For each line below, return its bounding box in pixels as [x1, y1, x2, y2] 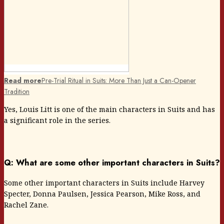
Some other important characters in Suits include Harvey [4, 177, 204, 187]
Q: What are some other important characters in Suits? [4, 156, 220, 169]
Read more [4, 75, 41, 85]
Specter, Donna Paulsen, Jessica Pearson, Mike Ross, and [4, 188, 200, 198]
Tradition [4, 86, 29, 96]
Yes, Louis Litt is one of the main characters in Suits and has [4, 104, 215, 114]
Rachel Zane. [4, 199, 48, 209]
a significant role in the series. [4, 115, 110, 125]
